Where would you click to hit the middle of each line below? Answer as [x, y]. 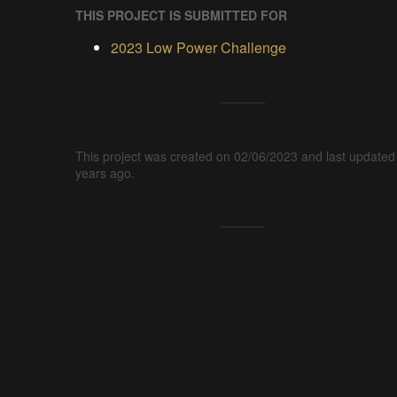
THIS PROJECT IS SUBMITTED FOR [181, 16]
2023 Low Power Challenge [198, 48]
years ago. [105, 173]
